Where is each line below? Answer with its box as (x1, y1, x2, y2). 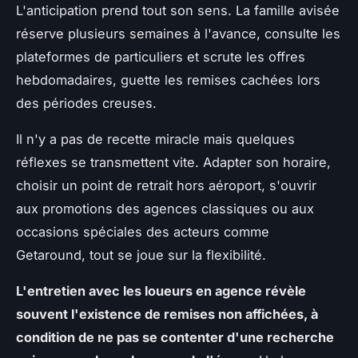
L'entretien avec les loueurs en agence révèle (16, 283, 306, 300)
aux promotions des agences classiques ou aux (16, 201, 314, 217)
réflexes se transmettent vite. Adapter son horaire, (16, 154, 331, 171)
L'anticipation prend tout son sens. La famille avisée (16, 2, 340, 19)
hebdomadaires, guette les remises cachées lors (16, 72, 320, 89)
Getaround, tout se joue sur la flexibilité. (16, 247, 266, 264)
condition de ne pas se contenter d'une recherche (16, 329, 334, 346)
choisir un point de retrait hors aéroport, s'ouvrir (16, 177, 316, 194)
